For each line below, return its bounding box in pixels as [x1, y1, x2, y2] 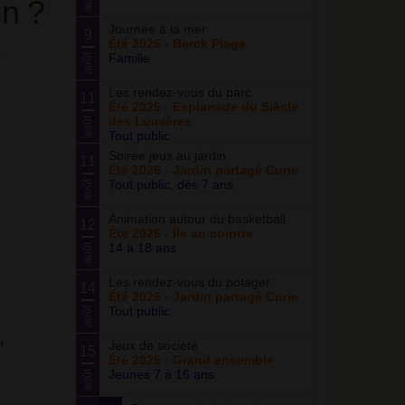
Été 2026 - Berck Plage [108, 36, 246, 51]
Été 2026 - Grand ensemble [108, 353, 274, 367]
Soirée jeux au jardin [108, 148, 226, 163]
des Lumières [108, 114, 192, 128]
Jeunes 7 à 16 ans [108, 367, 214, 381]
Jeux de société [108, 338, 198, 353]
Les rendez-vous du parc [108, 85, 251, 99]
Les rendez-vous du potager [108, 275, 270, 289]
